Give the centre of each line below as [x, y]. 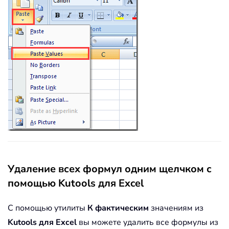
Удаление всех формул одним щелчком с [110, 169]
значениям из [176, 208]
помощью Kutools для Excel [76, 184]
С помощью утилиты [48, 208]
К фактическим [118, 208]
